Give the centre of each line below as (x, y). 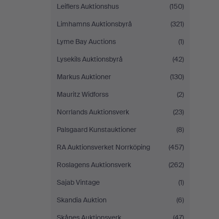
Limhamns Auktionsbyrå (94, 24)
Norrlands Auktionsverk (93, 112)
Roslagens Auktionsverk (94, 165)
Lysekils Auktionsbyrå (90, 59)
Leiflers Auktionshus (88, 6)
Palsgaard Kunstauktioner (97, 130)
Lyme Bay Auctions (86, 42)
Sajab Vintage (78, 182)
